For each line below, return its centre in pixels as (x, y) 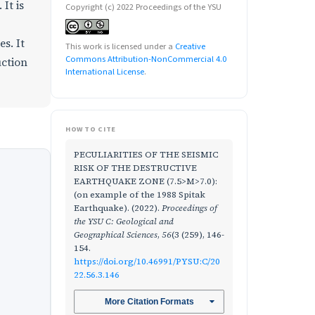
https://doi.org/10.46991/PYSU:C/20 (147, 261)
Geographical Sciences (116, 234)
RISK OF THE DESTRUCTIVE (135, 168)
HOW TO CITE (91, 129)
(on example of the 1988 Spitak (140, 194)
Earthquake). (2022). (118, 208)
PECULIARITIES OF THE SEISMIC (146, 154)
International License (105, 72)
